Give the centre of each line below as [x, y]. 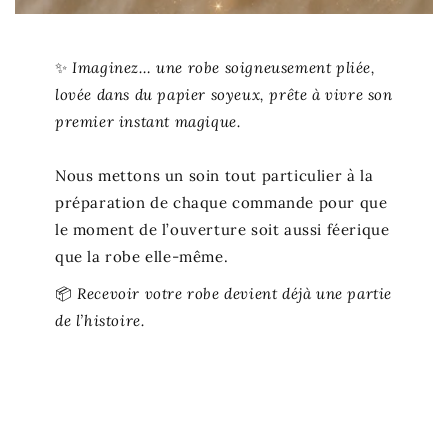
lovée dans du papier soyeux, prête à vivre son [224, 95]
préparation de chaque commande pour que [221, 203]
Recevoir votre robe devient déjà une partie [235, 294]
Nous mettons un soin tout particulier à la [214, 176]
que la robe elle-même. [142, 257]
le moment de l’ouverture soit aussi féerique [222, 230]
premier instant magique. [148, 122]
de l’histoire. [100, 321]
